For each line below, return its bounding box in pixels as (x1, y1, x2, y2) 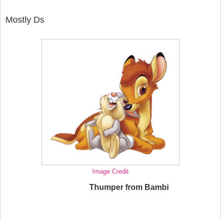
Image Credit (92, 168, 129, 175)
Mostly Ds (5, 14, 44, 25)
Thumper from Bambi (89, 183, 169, 191)
